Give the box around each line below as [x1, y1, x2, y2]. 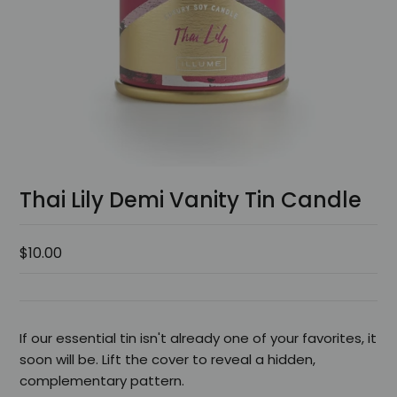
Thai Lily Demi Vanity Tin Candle [19, 184, 362, 214]
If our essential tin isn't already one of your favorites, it [19, 328, 378, 347]
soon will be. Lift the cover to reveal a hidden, [19, 349, 316, 369]
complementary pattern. [19, 370, 185, 390]
